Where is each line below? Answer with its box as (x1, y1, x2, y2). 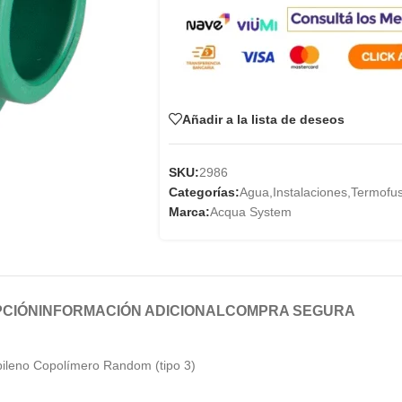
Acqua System (209, 205, 292, 219)
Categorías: (168, 185, 240, 199)
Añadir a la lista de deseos (181, 111, 345, 127)
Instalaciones (272, 185, 347, 199)
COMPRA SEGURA (225, 303, 355, 319)
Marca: (168, 205, 210, 219)
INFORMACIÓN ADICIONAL (39, 303, 225, 319)
